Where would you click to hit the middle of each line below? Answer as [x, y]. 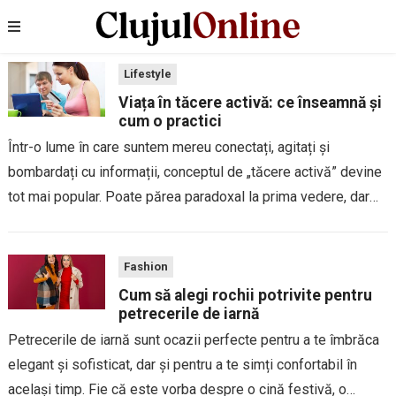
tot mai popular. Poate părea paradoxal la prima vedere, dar [188, 197]
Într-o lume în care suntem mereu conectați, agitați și [168, 147]
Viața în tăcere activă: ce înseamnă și [250, 103]
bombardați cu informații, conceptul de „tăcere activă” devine [194, 172]
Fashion [145, 267]
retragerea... [43, 246]
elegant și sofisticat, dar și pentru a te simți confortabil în [182, 365]
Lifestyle [147, 74]
